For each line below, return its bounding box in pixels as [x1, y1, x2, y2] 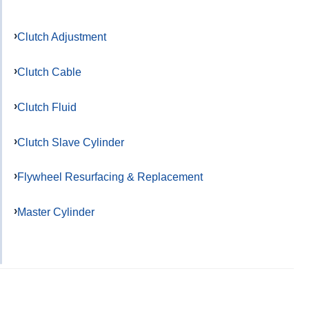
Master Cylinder [17, 206, 94, 219]
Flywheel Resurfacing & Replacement [17, 170, 203, 183]
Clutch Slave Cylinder [17, 135, 124, 148]
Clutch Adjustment [17, 30, 106, 43]
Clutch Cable [17, 66, 81, 79]
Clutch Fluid [17, 100, 77, 113]
